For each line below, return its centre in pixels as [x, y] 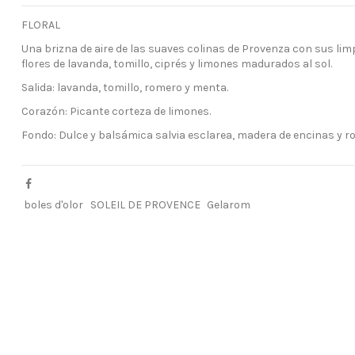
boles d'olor [54, 205]
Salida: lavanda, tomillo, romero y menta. [125, 88]
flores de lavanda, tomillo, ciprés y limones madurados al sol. [177, 63]
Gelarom [229, 205]
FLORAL [41, 25]
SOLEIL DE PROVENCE [145, 205]
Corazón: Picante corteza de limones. [116, 112]
